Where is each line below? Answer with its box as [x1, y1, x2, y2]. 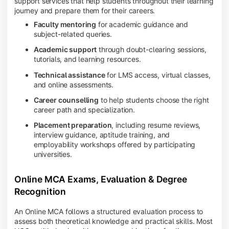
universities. [33, 149, 72, 158]
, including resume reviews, [111, 120, 201, 129]
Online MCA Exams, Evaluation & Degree [14, 173, 187, 185]
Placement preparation [33, 120, 112, 129]
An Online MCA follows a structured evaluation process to [14, 207, 203, 216]
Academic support [33, 45, 97, 54]
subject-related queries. [33, 30, 112, 39]
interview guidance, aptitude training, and [33, 130, 170, 139]
